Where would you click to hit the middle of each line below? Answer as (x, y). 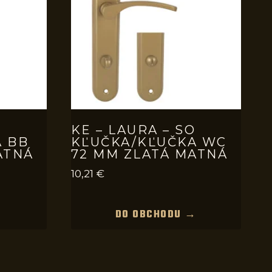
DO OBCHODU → (156, 215)
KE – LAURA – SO (133, 130)
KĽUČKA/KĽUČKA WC (149, 142)
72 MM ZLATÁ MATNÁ (149, 154)
